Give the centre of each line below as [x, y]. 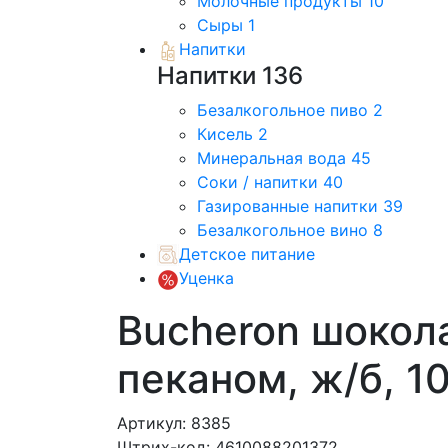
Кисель [227, 133]
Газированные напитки [290, 205]
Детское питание [247, 253]
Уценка [206, 278]
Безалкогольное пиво [285, 109]
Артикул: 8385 [174, 422]
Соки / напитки [260, 181]
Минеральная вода [274, 157]
